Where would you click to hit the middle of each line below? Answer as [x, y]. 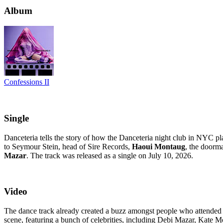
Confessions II [27, 82]
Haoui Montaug [159, 146]
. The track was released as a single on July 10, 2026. [110, 155]
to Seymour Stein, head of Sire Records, [68, 146]
